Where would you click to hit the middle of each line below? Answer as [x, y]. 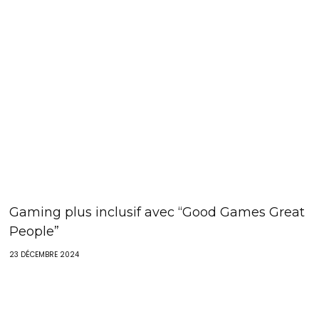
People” [35, 231]
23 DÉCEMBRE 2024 [45, 255]
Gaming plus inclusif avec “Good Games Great [157, 212]
